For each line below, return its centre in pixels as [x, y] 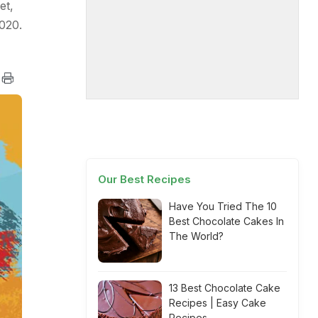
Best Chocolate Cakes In [226, 221]
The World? [196, 236]
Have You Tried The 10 [223, 206]
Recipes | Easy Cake [218, 303]
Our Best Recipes [144, 179]
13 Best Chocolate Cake [225, 288]
